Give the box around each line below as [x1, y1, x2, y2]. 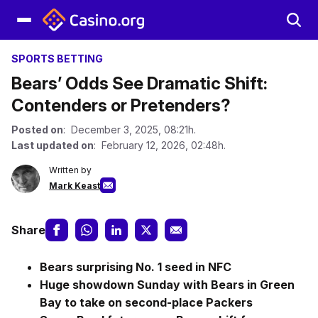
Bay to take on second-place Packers [40, 295, 253, 309]
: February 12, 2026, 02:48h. [94, 139, 226, 151]
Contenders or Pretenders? [11, 95, 231, 116]
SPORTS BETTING [11, 53, 103, 65]
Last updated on [11, 139, 94, 151]
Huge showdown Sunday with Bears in [40, 278, 260, 292]
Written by [49, 165, 92, 175]
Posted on [11, 124, 63, 136]
